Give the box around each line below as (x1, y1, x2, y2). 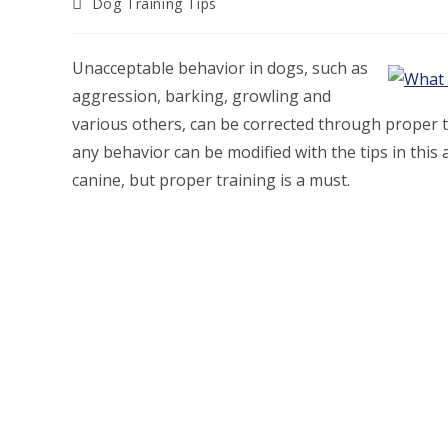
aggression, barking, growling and (72, 84, 331, 107)
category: (71, 11, 137, 31)
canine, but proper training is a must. (72, 168, 350, 191)
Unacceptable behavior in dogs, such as (72, 56, 368, 79)
